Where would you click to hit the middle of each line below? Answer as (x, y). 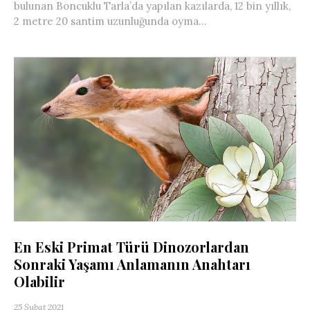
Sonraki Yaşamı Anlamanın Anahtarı (132, 264)
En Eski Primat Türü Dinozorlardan (131, 247)
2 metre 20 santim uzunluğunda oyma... (110, 21)
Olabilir (41, 282)
